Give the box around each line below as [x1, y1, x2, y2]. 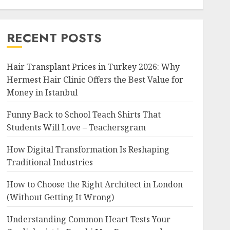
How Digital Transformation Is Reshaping [6, 144, 169, 155]
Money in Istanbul [6, 87, 78, 98]
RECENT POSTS [6, 29, 102, 47]
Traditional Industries [6, 157, 93, 168]
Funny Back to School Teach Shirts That [6, 109, 161, 120]
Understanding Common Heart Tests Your [6, 214, 170, 225]
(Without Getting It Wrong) [6, 191, 114, 203]
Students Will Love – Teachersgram [6, 122, 146, 133]
